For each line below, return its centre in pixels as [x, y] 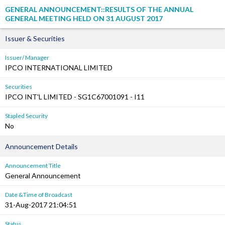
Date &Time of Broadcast [39, 195]
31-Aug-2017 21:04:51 [41, 205]
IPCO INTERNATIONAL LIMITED [59, 68]
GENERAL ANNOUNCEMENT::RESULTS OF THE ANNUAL [99, 9]
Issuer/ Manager [27, 58]
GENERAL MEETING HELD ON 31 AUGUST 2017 [84, 18]
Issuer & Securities [35, 38]
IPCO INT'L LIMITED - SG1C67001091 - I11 [75, 97]
